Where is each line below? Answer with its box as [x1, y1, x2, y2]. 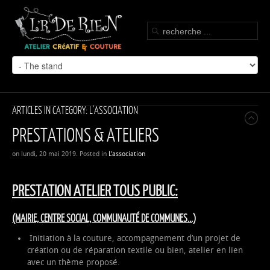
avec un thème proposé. [27, 257, 120, 268]
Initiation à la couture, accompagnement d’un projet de [27, 233, 240, 243]
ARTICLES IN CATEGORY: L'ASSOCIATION [12, 103, 138, 116]
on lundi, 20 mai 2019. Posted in [12, 149, 108, 158]
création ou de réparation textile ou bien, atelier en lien [27, 245, 243, 256]
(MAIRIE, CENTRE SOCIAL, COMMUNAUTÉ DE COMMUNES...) [12, 211, 196, 224]
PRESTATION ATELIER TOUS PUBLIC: [12, 180, 178, 199]
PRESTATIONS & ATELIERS [12, 122, 159, 145]
